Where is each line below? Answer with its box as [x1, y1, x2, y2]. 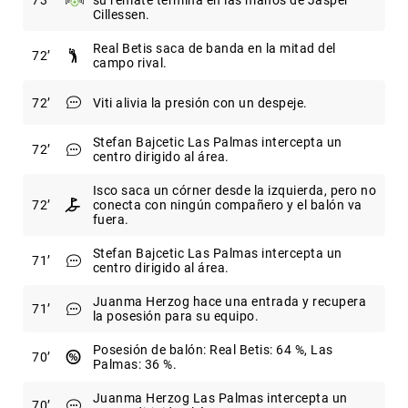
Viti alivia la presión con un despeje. [92, 95, 308, 110]
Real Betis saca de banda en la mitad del [92, 41, 336, 56]
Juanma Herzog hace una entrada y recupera [92, 294, 366, 310]
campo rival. [92, 56, 168, 71]
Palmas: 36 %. [92, 357, 177, 372]
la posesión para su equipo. [92, 309, 259, 324]
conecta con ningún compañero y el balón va [92, 198, 362, 213]
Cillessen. [92, 7, 150, 23]
